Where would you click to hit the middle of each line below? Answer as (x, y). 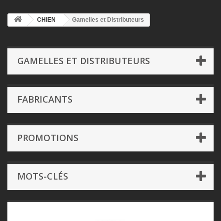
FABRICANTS (45, 99)
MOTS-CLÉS (43, 176)
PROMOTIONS (48, 138)
